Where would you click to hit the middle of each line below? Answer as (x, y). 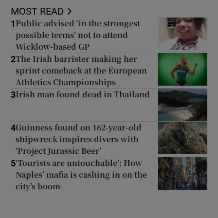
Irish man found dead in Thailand (83, 94)
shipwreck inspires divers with (77, 139)
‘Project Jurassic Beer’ (59, 150)
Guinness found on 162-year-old (79, 127)
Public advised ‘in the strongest (78, 23)
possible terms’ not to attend (72, 35)
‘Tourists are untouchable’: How (79, 163)
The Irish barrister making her (77, 58)
